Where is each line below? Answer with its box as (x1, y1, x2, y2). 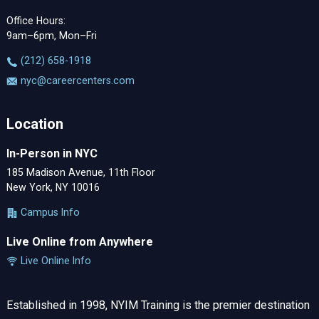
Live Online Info (17, 254, 91, 266)
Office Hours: (6, 15, 66, 27)
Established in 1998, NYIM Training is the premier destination (6, 298, 310, 313)
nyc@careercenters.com (17, 74, 135, 86)
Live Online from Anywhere (6, 235, 153, 249)
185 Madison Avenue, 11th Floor (6, 166, 155, 178)
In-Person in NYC (6, 147, 98, 161)
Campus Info (17, 206, 80, 218)
